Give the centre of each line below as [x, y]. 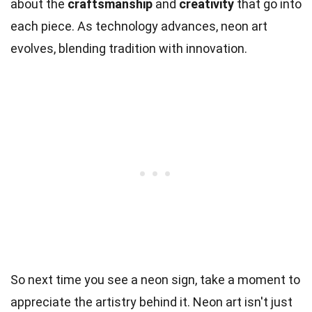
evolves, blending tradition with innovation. [129, 48]
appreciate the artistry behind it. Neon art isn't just [151, 302]
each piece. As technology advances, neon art [139, 26]
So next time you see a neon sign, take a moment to [155, 279]
